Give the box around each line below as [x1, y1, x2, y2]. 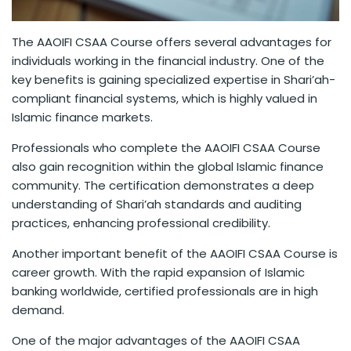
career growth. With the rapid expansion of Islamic [12, 263, 305, 280]
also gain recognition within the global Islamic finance [12, 157, 324, 175]
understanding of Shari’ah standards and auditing [12, 195, 302, 212]
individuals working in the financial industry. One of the [12, 52, 324, 69]
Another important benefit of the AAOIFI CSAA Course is [12, 244, 338, 262]
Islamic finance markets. [12, 108, 153, 125]
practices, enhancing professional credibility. [12, 214, 270, 231]
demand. [12, 301, 64, 318]
